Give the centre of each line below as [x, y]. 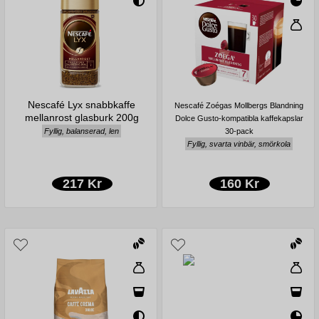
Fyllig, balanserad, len [82, 131]
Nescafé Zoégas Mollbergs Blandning [239, 105]
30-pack [239, 131]
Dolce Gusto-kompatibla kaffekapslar [239, 118]
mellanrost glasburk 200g [82, 117]
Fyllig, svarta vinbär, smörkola [239, 143]
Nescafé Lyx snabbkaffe [82, 104]
